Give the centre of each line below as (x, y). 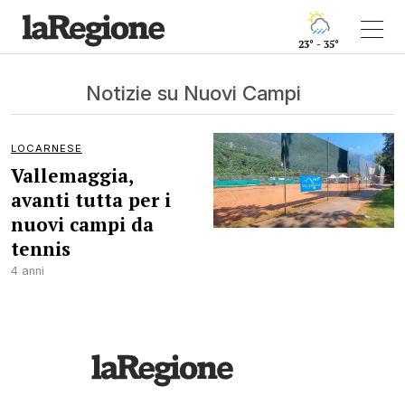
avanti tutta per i (91, 200)
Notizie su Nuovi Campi (193, 93)
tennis (41, 249)
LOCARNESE (47, 148)
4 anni (28, 271)
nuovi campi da (82, 224)
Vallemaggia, (72, 175)
